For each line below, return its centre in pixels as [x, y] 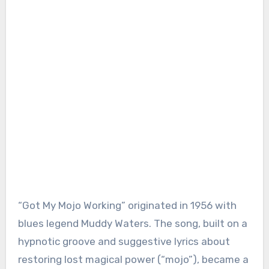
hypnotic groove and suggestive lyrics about [124, 242]
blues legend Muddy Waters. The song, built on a [132, 224]
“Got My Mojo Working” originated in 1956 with [127, 206]
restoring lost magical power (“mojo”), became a [133, 260]
